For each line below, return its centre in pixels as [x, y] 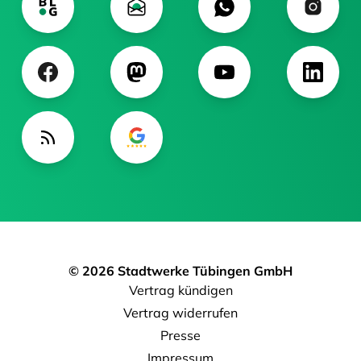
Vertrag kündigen [180, 290]
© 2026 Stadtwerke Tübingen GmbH [180, 271]
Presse [180, 336]
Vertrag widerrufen [180, 313]
